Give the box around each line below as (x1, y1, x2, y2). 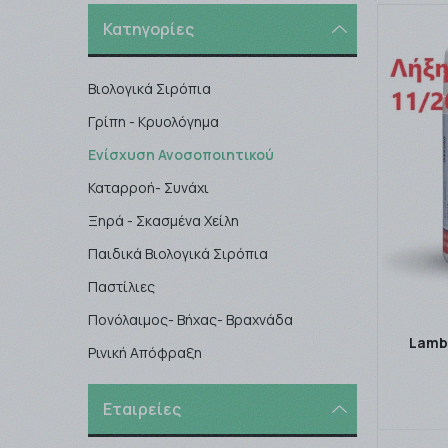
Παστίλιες (87, 277, 155, 296)
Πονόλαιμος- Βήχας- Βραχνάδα (87, 310, 293, 329)
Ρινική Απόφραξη (87, 343, 202, 362)
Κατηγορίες (102, 18, 194, 40)
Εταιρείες (102, 398, 181, 420)
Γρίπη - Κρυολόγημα (87, 112, 219, 131)
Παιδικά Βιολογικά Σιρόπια (87, 244, 268, 263)
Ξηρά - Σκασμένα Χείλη (87, 211, 239, 230)
